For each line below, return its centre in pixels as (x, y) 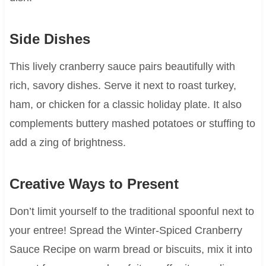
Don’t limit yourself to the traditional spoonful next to (132, 211)
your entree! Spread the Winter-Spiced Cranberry (126, 230)
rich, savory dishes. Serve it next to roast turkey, (123, 85)
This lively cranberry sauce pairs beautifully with (122, 66)
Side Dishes (50, 39)
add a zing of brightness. (67, 142)
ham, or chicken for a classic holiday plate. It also (125, 104)
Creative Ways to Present (94, 183)
